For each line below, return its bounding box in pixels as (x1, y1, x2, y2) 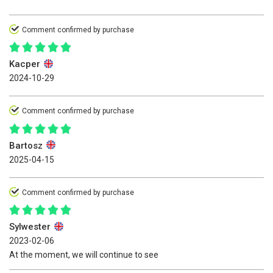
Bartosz (9, 140, 45, 151)
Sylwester (9, 221, 53, 233)
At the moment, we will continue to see (9, 250, 158, 260)
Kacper (9, 58, 43, 70)
